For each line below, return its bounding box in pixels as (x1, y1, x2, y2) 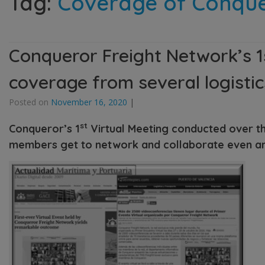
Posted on (9, 96, 51, 108)
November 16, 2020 (51, 96, 127, 108)
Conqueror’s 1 (9, 121, 80, 135)
